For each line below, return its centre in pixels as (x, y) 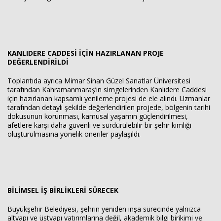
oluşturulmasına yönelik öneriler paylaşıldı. (74, 134)
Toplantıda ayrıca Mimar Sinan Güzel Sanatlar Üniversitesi (99, 81)
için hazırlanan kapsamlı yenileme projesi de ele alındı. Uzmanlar (109, 98)
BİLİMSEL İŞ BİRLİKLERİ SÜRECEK (63, 190)
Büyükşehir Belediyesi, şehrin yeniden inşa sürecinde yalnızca (104, 209)
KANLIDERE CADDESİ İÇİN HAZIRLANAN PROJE (86, 53)
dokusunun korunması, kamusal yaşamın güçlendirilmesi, (98, 116)
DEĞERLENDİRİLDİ (38, 62)
